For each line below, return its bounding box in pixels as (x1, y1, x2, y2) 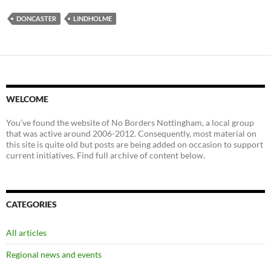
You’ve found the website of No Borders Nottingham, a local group (6, 117, 254, 128)
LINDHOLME (73, 15, 112, 23)
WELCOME (6, 94, 48, 105)
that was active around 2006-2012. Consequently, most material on (6, 128, 256, 139)
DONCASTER (16, 15, 56, 23)
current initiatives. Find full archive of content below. (6, 150, 205, 161)
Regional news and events (6, 249, 102, 260)
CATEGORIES (6, 199, 57, 210)
